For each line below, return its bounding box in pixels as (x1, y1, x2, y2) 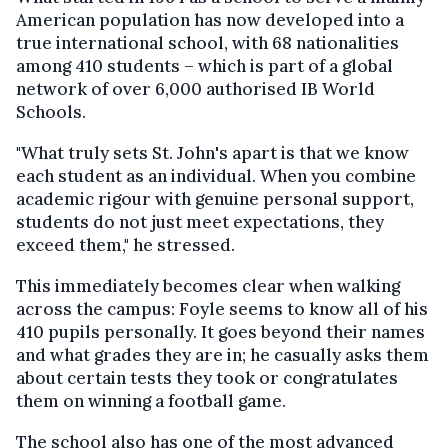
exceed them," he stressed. (16, 233, 235, 256)
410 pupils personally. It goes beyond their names (16, 320, 425, 343)
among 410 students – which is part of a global (16, 54, 393, 77)
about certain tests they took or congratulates (16, 366, 398, 389)
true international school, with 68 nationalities (16, 31, 399, 54)
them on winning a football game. (16, 389, 286, 412)
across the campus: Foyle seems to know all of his (16, 297, 428, 320)
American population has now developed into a (16, 8, 404, 31)
